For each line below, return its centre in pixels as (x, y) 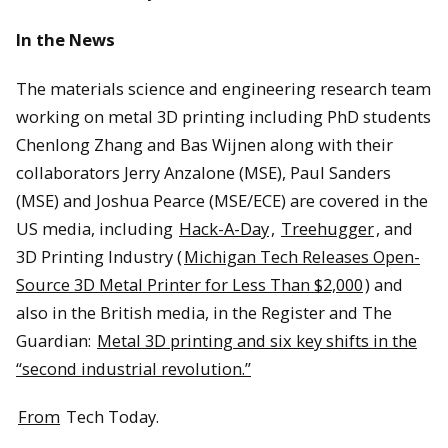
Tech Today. (110, 417)
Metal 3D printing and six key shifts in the (257, 340)
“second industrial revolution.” (133, 368)
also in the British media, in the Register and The (204, 312)
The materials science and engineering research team (223, 88)
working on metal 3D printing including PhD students (223, 116)
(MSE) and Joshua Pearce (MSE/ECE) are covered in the (222, 200)
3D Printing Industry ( (99, 256)
